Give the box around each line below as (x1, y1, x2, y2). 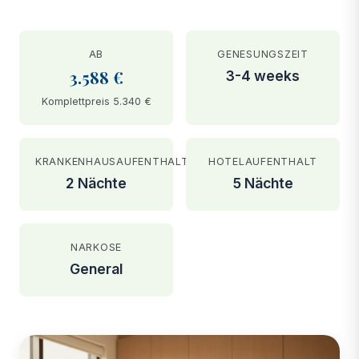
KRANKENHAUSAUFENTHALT (35, 155, 189, 167)
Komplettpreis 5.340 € (41, 95, 151, 107)
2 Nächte (66, 174, 127, 192)
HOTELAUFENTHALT (208, 155, 318, 167)
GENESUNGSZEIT (217, 47, 309, 60)
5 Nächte (232, 174, 293, 192)
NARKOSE (70, 240, 123, 253)
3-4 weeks (226, 67, 300, 84)
